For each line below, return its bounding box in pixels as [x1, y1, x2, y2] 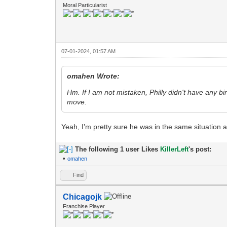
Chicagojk [63, 192, 102, 201]
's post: [188, 145, 212, 153]
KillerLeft [160, 145, 189, 153]
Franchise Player [63, 203, 105, 209]
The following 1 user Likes [75, 145, 161, 153]
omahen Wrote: [67, 71, 120, 80]
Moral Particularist [63, 2, 107, 8]
